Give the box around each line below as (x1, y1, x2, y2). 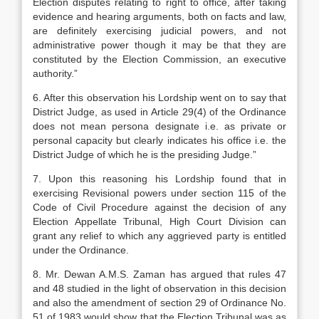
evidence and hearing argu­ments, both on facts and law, (33, 11, 286, 22)
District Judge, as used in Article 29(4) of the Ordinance (33, 106, 286, 117)
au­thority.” (33, 68, 78, 79)
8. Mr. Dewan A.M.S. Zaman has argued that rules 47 (33, 268, 286, 280)
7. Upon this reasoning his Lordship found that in (33, 173, 286, 184)
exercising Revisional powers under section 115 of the (33, 187, 286, 199)
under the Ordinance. (33, 244, 129, 256)
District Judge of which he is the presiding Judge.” (33, 149, 256, 160)
